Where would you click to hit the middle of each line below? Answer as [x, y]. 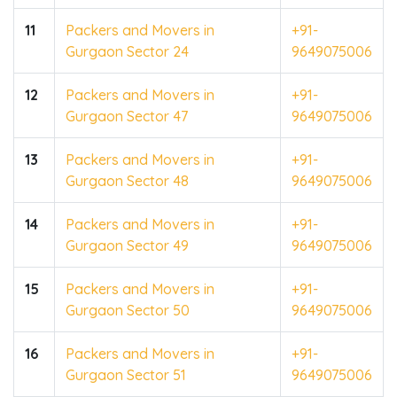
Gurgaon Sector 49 [127, 245]
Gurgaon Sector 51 [126, 374]
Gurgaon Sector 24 [127, 51]
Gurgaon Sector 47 [127, 116]
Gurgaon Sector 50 [128, 310]
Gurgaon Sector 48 [127, 180]
